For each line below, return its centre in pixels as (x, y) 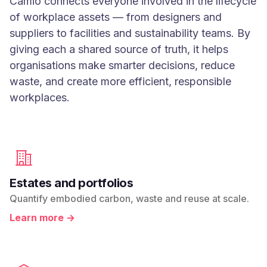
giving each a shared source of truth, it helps (119, 49)
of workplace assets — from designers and (116, 17)
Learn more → (42, 218)
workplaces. (40, 98)
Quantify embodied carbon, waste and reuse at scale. (129, 199)
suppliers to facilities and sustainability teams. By (130, 33)
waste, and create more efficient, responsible (120, 82)
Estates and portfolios (71, 183)
